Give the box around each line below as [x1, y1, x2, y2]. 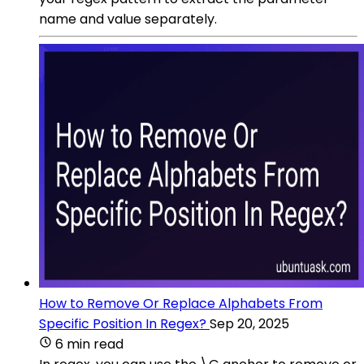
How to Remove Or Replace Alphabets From [39, 293, 323, 313]
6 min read [55, 334, 123, 353]
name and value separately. [39, 9, 217, 28]
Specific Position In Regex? [39, 314, 206, 333]
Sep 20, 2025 [210, 314, 289, 333]
